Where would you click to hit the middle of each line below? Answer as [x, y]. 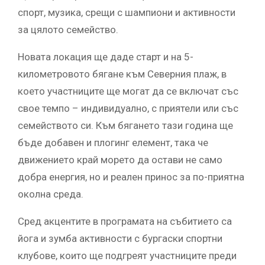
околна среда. [51, 194]
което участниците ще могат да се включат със [128, 91]
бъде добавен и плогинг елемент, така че [113, 143]
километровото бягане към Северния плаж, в [122, 74]
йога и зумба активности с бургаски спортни [120, 239]
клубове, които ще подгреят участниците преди [127, 256]
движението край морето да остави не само [120, 160]
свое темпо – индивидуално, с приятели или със [128, 109]
